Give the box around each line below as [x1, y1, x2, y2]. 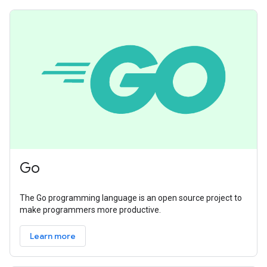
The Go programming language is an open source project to [20, 193, 242, 203]
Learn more [30, 230, 76, 241]
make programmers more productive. [20, 204, 161, 215]
